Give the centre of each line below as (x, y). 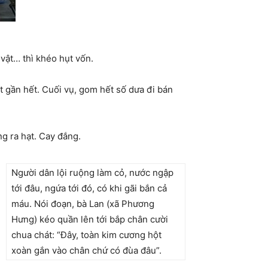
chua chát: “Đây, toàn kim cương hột (86, 234)
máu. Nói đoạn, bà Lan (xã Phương (83, 203)
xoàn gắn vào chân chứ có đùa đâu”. (86, 250)
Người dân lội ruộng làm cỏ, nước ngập (92, 172)
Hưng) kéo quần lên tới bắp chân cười (90, 219)
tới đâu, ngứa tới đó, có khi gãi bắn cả (89, 188)
